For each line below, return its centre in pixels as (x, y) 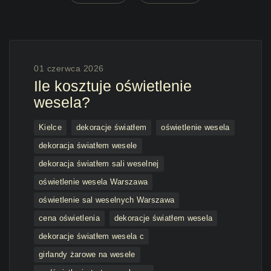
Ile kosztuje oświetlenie (113, 86)
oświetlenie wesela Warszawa (93, 182)
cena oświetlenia (69, 218)
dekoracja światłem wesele (88, 145)
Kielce (50, 127)
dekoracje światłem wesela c (92, 236)
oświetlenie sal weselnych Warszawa (107, 200)
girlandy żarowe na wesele (87, 254)
